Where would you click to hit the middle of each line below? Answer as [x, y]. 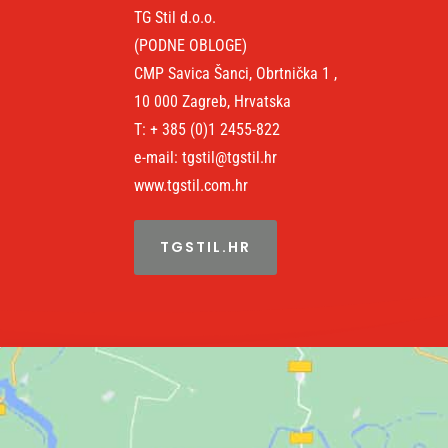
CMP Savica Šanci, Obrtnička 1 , [236, 73]
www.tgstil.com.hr [191, 185]
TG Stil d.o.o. [175, 17]
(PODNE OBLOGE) [191, 45]
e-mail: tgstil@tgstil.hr [206, 157]
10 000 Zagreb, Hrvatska [213, 101]
